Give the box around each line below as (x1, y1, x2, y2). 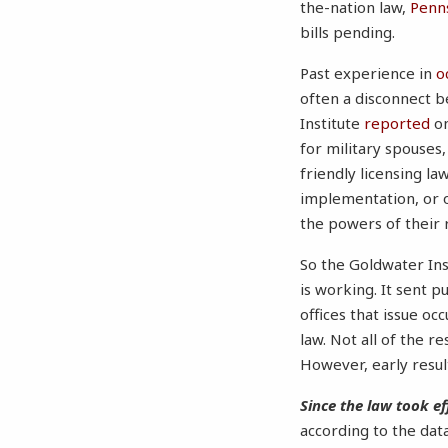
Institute (300, 113, 365, 134)
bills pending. (300, 22, 396, 43)
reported (364, 113, 431, 134)
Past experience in (300, 63, 437, 84)
